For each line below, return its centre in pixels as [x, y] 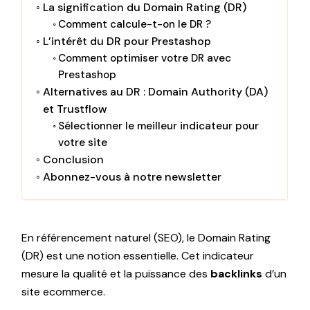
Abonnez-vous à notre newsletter [132, 176]
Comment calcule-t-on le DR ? [135, 24]
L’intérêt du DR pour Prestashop [127, 41]
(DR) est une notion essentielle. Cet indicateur [138, 255]
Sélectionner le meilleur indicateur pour [159, 126]
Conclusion [73, 159]
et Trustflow [75, 109]
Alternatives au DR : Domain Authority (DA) [155, 91]
